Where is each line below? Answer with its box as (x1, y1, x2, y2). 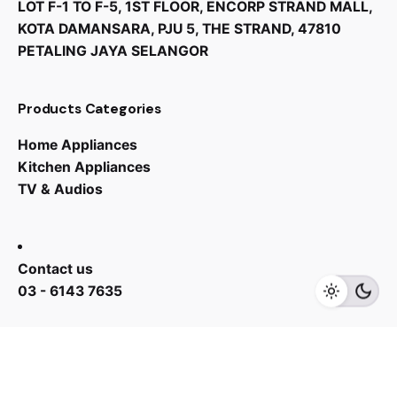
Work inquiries (18, 339, 115, 358)
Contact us (18, 260, 93, 277)
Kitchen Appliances (18, 158, 151, 175)
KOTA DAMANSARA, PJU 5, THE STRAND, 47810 (18, 19, 341, 37)
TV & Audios (18, 180, 103, 198)
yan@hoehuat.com (226, 376, 355, 393)
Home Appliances (18, 136, 137, 153)
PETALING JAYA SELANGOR (18, 42, 208, 59)
